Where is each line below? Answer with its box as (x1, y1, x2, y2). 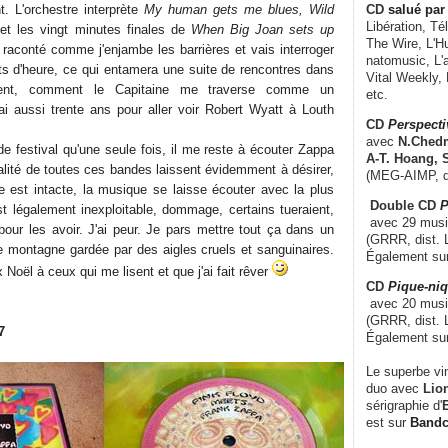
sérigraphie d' (366, 397, 442, 413)
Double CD (354, 197, 440, 213)
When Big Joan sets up (190, 21, 335, 37)
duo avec (366, 380, 419, 396)
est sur (366, 414, 410, 430)
